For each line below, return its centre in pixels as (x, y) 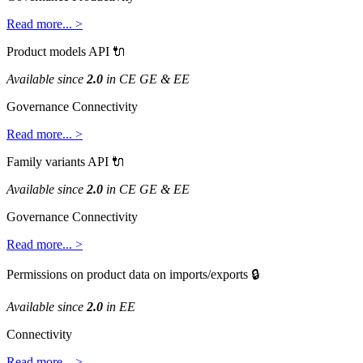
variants (65, 161)
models (68, 51)
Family (24, 161)
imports (188, 274)
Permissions (37, 274)
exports (229, 274)
